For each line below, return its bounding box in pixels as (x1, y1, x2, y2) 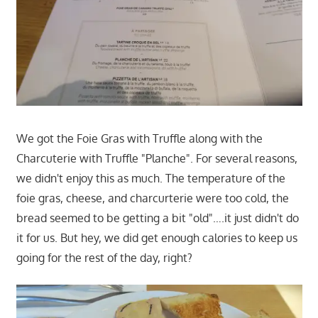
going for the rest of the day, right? (16, 251, 192, 265)
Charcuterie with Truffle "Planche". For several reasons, (16, 151, 297, 166)
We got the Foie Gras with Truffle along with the (16, 131, 263, 146)
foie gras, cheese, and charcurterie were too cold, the (16, 191, 289, 206)
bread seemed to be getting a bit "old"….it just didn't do (16, 211, 299, 226)
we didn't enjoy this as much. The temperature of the (16, 171, 285, 186)
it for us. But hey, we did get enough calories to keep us (16, 231, 297, 246)
